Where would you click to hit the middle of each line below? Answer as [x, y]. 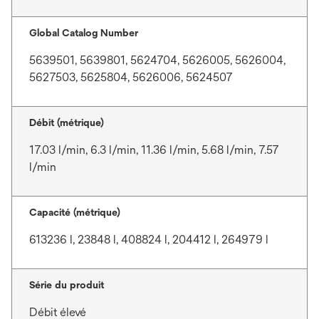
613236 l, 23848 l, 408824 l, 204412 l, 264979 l [149, 240]
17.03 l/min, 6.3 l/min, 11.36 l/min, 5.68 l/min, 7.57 [154, 150]
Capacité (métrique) [75, 212]
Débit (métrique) [67, 122]
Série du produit [67, 285]
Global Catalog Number [84, 33]
